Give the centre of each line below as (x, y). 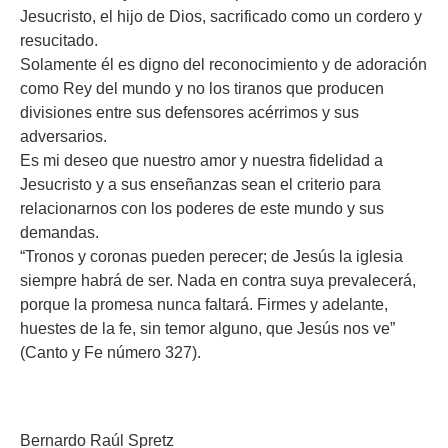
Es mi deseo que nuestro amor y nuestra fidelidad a (201, 160)
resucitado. (59, 40)
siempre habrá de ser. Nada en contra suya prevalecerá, (218, 280)
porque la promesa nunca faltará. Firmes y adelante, (204, 304)
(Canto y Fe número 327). (110, 352)
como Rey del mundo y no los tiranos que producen (202, 88)
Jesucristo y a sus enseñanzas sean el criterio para (200, 184)
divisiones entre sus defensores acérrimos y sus (189, 112)
